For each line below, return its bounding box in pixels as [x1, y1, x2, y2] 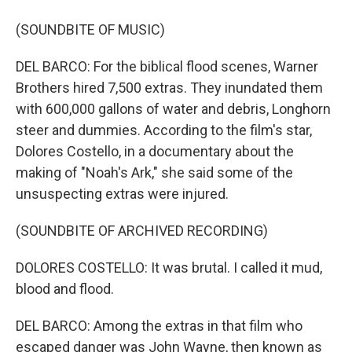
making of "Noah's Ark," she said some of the [16, 164, 293, 181]
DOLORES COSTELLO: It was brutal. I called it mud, [16, 259, 322, 276]
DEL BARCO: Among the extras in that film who [16, 317, 302, 334]
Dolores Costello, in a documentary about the [16, 143, 294, 159]
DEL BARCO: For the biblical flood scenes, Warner [16, 58, 318, 75]
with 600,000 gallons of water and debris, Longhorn [16, 101, 331, 117]
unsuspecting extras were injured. [16, 185, 229, 202]
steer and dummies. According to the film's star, [16, 122, 312, 138]
